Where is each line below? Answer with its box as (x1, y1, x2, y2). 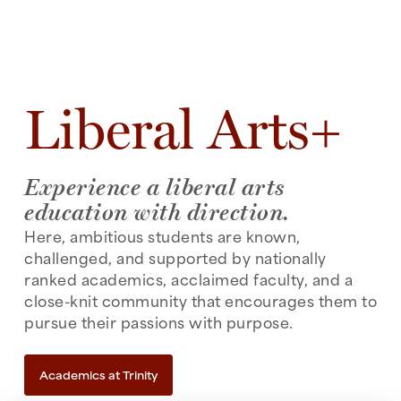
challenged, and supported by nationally (24, 245, 327, 269)
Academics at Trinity (39, 367, 158, 383)
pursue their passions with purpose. (24, 310, 297, 333)
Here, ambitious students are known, (24, 224, 301, 247)
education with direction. (24, 198, 290, 226)
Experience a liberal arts (24, 173, 286, 200)
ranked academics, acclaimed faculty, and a (24, 267, 353, 290)
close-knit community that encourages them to (24, 288, 377, 311)
